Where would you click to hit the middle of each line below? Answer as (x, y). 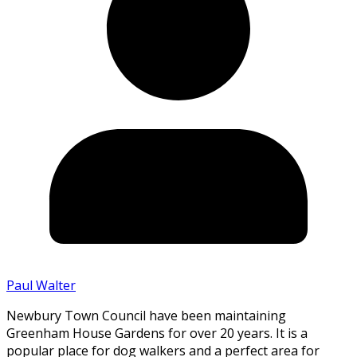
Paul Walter (41, 286)
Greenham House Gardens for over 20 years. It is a (157, 333)
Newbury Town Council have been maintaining (146, 316)
